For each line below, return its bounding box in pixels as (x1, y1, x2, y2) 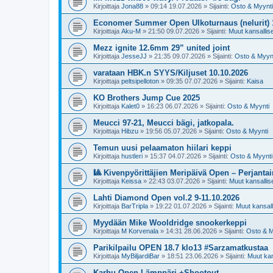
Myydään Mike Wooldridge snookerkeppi (93, 218, 247, 227)
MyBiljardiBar (121, 252, 160, 260)
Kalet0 (121, 102, 140, 110)
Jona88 (121, 2, 143, 10)
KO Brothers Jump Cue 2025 (93, 93, 200, 102)
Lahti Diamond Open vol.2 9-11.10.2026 (93, 193, 239, 202)
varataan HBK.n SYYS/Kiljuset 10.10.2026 (93, 68, 248, 77)
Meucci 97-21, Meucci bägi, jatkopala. (93, 118, 234, 127)
